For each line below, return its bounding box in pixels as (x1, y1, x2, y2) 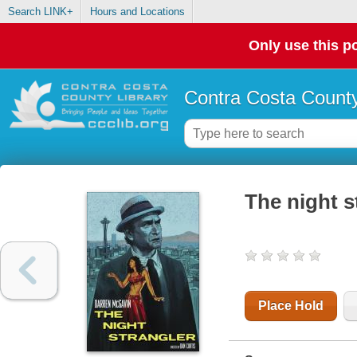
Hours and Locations (89, 6, 185, 18)
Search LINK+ (7, 6, 73, 18)
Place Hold (257, 299, 324, 313)
